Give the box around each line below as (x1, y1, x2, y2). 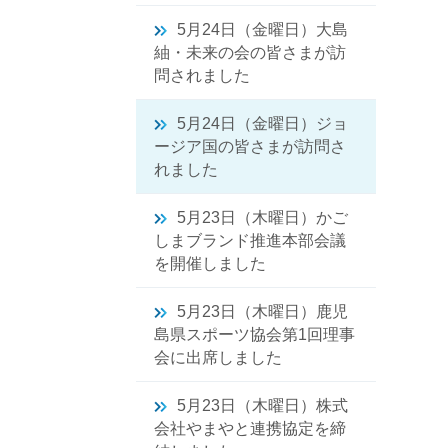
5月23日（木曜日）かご (177, 209, 348, 226)
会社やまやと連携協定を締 (154, 420, 346, 437)
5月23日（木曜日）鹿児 (177, 303, 348, 320)
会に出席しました (154, 349, 282, 366)
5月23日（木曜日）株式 (177, 397, 348, 414)
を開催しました (154, 255, 266, 272)
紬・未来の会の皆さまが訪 (154, 44, 346, 61)
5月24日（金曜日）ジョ (177, 115, 348, 132)
